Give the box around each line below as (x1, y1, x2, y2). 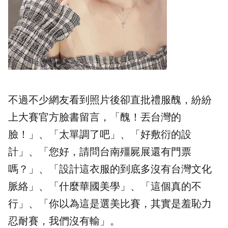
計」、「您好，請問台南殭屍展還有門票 (8, 146, 191, 157)
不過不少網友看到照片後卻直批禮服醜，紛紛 (8, 94, 212, 105)
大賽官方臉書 (18, 111, 79, 123)
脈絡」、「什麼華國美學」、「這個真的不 (8, 180, 202, 192)
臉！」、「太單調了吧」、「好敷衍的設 (8, 128, 191, 140)
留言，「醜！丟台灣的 (79, 111, 181, 123)
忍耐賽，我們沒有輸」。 (8, 215, 120, 226)
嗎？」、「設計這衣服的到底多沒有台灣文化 (8, 163, 212, 175)
